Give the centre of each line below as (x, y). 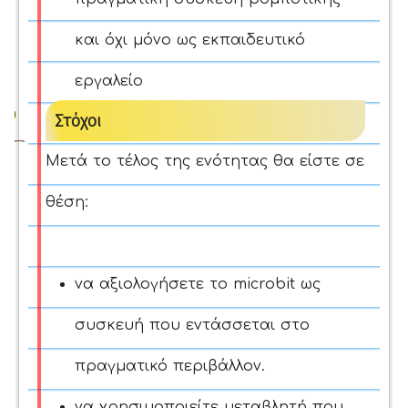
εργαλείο (109, 81)
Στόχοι (78, 121)
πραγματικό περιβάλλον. (170, 366)
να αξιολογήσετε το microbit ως (198, 284)
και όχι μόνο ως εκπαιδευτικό (190, 40)
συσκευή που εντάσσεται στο (192, 325)
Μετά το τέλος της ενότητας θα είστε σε (205, 161)
